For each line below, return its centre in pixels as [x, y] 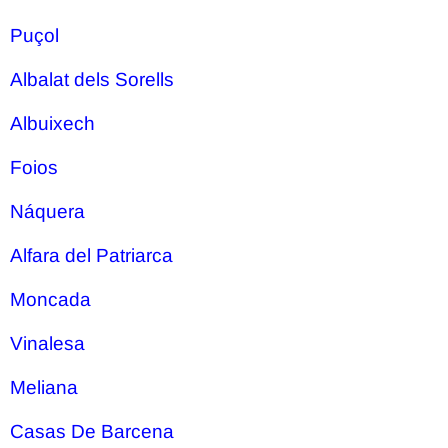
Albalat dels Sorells [92, 79]
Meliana [44, 387]
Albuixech [52, 123]
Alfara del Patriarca [91, 255]
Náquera [47, 211]
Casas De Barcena [92, 431]
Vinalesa [47, 343]
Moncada [50, 299]
